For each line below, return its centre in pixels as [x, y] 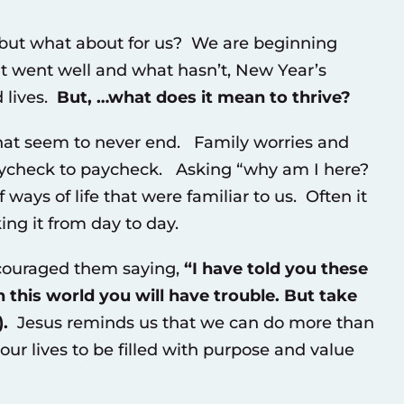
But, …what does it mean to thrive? [203, 97]
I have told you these [280, 268]
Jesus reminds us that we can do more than [191, 322]
